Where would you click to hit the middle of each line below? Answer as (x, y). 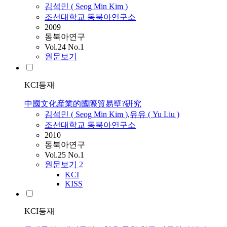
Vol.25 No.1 (64, 155)
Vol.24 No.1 (64, 47)
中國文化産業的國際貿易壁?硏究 (83, 104)
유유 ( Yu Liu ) (155, 115)
